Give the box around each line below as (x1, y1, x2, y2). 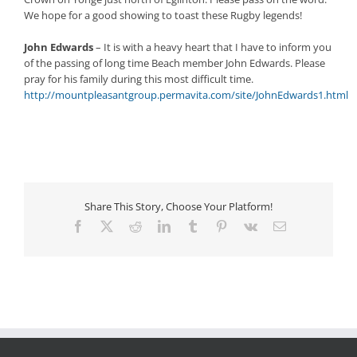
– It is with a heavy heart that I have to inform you (92, 40, 331, 55)
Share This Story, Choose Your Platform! (84, 199, 273, 214)
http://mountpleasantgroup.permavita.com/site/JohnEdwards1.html (23, 88, 348, 103)
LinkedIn (169, 218, 216, 232)
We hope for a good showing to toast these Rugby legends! (23, 8, 302, 23)
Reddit (140, 218, 175, 232)
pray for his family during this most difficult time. (23, 72, 253, 87)
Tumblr (198, 218, 235, 232)
